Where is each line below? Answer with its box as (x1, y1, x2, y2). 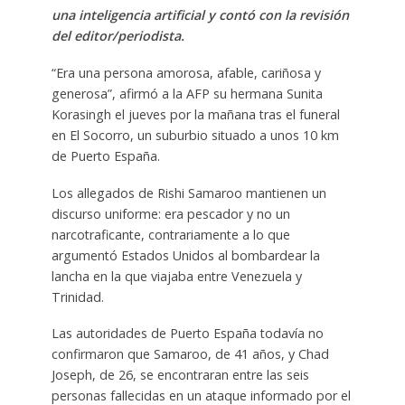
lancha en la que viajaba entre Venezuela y (51, 267, 302, 285)
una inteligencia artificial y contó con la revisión (51, 5, 349, 24)
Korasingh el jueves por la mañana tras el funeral (51, 105, 340, 123)
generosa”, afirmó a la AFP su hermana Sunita (51, 84, 323, 102)
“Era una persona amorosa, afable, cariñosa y (51, 63, 321, 81)
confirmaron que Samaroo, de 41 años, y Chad (51, 345, 329, 363)
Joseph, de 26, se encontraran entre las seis (51, 366, 309, 384)
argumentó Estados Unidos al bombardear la (51, 246, 320, 264)
